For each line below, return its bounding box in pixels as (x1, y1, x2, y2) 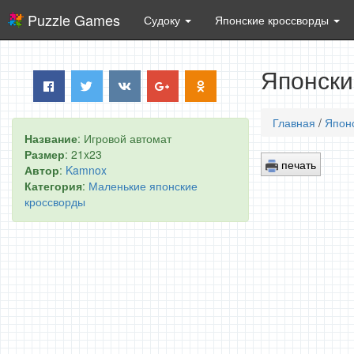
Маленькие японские (88, 178, 198, 194)
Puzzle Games (28, 9, 120, 30)
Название (24, 130, 77, 146)
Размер (24, 146, 65, 162)
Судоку (144, 12, 183, 28)
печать (278, 156, 316, 172)
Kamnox (66, 162, 107, 178)
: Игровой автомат (77, 130, 171, 146)
